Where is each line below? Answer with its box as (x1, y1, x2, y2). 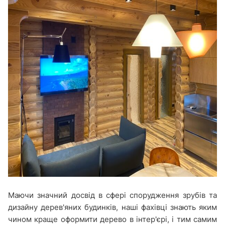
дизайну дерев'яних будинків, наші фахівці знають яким (8, 202, 217, 212)
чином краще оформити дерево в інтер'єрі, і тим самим (8, 214, 217, 224)
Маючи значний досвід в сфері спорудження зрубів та (8, 190, 217, 200)
